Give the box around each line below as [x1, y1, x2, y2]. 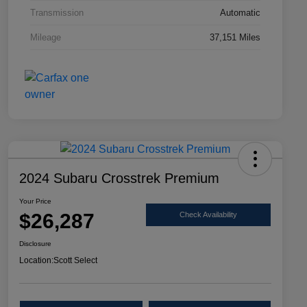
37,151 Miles [210, 32, 260, 43]
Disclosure [19, 240, 51, 248]
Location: [19, 256, 53, 266]
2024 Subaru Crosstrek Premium [19, 171, 219, 186]
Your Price [19, 197, 51, 206]
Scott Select [53, 256, 97, 266]
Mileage [30, 32, 61, 43]
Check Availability [180, 210, 237, 219]
